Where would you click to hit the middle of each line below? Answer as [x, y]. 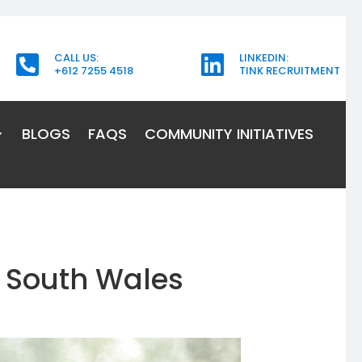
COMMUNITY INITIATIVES [229, 133]
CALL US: [77, 58]
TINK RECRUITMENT [289, 71]
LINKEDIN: [263, 58]
